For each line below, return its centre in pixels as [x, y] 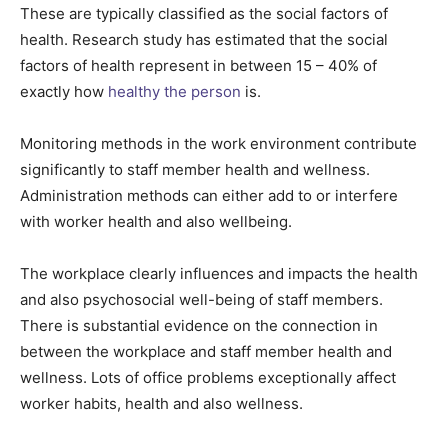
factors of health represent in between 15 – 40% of [198, 66]
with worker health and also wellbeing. [156, 222]
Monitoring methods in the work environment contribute [218, 144]
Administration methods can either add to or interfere [209, 196]
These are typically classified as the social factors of [204, 14]
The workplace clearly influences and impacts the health [219, 274]
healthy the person [172, 92]
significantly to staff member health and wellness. [195, 170]
